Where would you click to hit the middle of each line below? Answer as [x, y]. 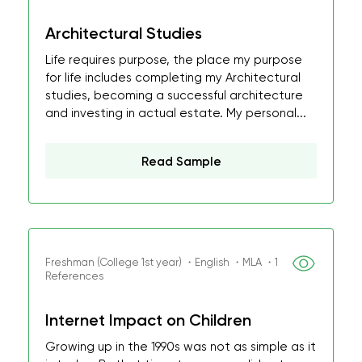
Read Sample [181, 162]
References [74, 276]
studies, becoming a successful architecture [174, 95]
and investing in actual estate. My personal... [176, 113]
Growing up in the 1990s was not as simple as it [181, 347]
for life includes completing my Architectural [173, 78]
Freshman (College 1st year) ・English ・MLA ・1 [162, 262]
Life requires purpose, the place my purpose [174, 60]
